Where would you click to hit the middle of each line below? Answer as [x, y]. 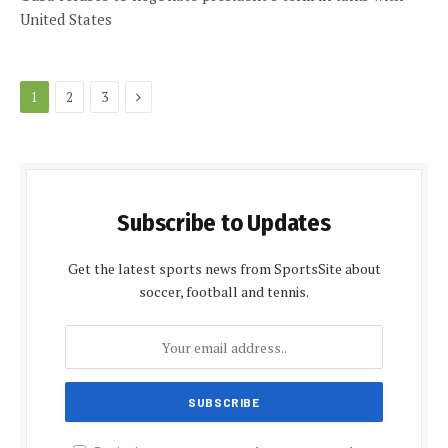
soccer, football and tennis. [224, 291]
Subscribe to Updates [224, 223]
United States [66, 19]
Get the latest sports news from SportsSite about [224, 268]
